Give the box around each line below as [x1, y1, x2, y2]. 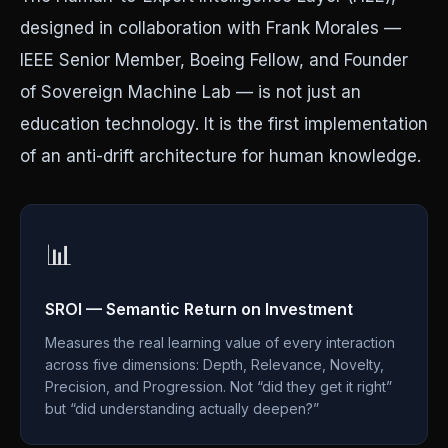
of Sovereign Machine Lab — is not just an [20, 82, 361, 102]
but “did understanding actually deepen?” [45, 400, 319, 417]
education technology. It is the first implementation [20, 114, 428, 134]
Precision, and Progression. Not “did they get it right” [45, 378, 392, 395]
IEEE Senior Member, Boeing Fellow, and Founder [20, 50, 408, 70]
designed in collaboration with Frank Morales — [20, 18, 401, 38]
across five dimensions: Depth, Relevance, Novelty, [45, 356, 384, 373]
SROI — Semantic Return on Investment [45, 299, 353, 319]
